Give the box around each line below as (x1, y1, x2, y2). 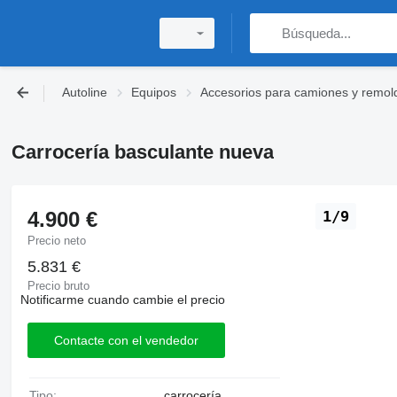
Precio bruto (27, 279, 90, 292)
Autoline (62, 85, 107, 99)
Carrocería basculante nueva (11, 140, 274, 163)
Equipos (131, 85, 176, 99)
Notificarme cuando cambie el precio (19, 292, 225, 307)
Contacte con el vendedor (53, 332, 198, 347)
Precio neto (27, 234, 86, 247)
